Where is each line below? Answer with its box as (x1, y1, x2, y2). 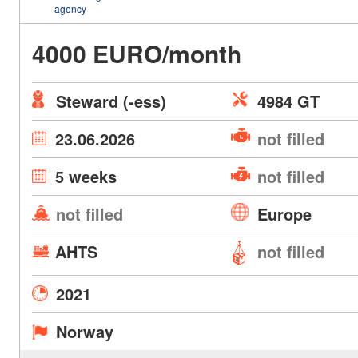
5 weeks (55, 165, 117, 188)
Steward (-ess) (55, 89, 166, 113)
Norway (55, 320, 113, 343)
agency (54, 2, 86, 15)
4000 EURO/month (32, 36, 241, 70)
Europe (257, 202, 312, 225)
